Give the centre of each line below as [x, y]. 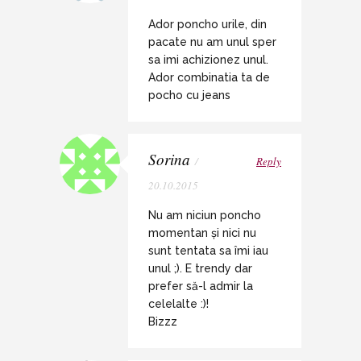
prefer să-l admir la [201, 286]
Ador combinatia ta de [209, 78]
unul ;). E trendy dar [200, 269]
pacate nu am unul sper [212, 42]
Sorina [169, 160]
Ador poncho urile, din [207, 25]
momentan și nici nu [202, 233]
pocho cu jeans [189, 95]
